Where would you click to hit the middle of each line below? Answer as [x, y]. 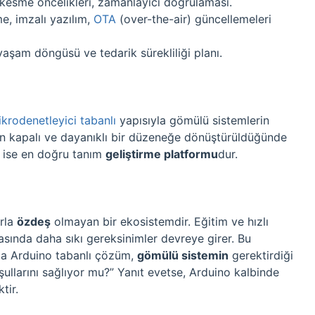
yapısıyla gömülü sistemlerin [193, 120]
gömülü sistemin [183, 255]
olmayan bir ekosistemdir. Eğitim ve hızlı [160, 221]
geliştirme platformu [162, 154]
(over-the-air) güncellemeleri [194, 19]
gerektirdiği [261, 255]
